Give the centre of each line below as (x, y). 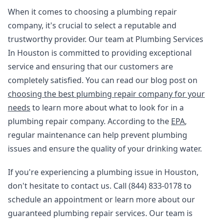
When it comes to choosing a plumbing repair (92, 12)
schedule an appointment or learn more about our (101, 199)
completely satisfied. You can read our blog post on (103, 80)
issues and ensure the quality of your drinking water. (105, 149)
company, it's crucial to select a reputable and (92, 25)
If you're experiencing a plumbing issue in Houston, (103, 172)
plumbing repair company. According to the (89, 121)
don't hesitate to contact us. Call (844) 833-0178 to (100, 186)
